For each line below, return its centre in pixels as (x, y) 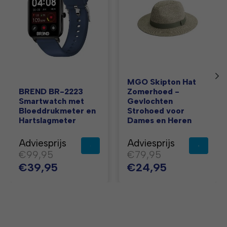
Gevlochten (150, 101)
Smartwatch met (52, 101)
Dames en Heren (159, 121)
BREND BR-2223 (51, 92)
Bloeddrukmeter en (58, 111)
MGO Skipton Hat (161, 82)
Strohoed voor (156, 111)
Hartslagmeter (48, 121)
